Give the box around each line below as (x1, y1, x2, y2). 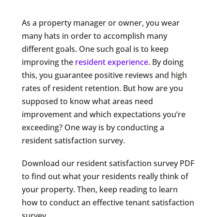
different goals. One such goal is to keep (21, 44, 169, 55)
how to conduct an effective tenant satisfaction (21, 197, 194, 208)
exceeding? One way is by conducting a (21, 122, 164, 133)
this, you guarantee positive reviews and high (21, 70, 187, 81)
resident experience (75, 57, 148, 68)
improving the (21, 57, 75, 68)
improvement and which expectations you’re (21, 109, 186, 120)
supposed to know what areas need (21, 96, 153, 107)
